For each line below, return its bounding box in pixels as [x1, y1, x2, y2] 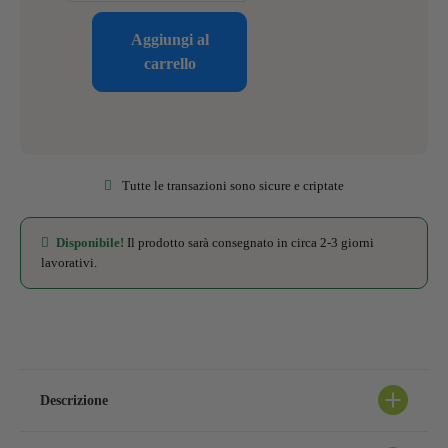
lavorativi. [41, 254, 97, 270]
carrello [143, 54, 196, 72]
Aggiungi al [130, 30, 209, 48]
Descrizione [40, 392, 108, 408]
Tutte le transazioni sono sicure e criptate [122, 177, 344, 193]
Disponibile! [56, 234, 124, 250]
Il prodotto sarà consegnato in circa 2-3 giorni [124, 234, 374, 250]
